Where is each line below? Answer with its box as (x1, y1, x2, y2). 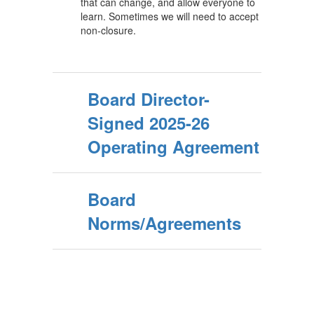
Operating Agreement (88, 135, 259, 158)
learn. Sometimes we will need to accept (81, 9, 259, 23)
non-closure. (81, 23, 136, 37)
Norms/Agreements (88, 211, 241, 235)
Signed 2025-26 (88, 111, 210, 135)
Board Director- (88, 87, 210, 111)
